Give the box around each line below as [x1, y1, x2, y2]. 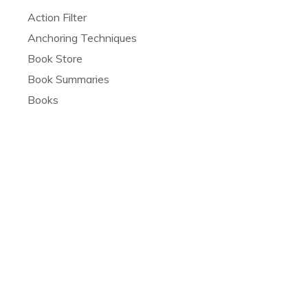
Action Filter [27, 10, 87, 24]
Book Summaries [27, 71, 109, 86]
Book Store [27, 51, 82, 65]
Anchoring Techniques [27, 30, 137, 45]
